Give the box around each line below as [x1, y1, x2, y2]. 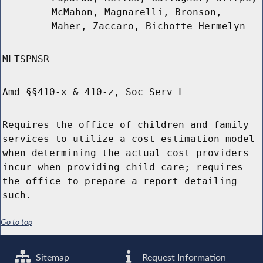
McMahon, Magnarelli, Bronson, [52, 6, 222, 18]
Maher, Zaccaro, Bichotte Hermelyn [52, 21, 245, 32]
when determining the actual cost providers [2, 147, 249, 159]
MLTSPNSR [2, 53, 49, 65]
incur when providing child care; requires [2, 161, 243, 173]
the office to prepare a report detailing [2, 176, 237, 187]
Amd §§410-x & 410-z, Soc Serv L [2, 86, 184, 98]
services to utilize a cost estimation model [2, 133, 255, 145]
